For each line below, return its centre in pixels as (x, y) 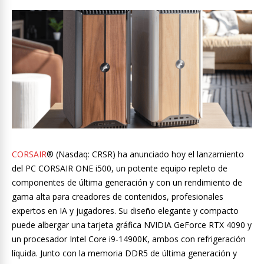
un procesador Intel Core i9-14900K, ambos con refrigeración (129, 239)
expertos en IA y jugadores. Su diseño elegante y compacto (125, 211)
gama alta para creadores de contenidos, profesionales (118, 197)
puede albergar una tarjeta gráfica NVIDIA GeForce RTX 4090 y (132, 225)
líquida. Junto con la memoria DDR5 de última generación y (124, 253)
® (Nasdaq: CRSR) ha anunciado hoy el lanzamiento (145, 154)
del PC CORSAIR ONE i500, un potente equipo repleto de (120, 169)
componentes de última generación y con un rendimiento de (127, 183)
